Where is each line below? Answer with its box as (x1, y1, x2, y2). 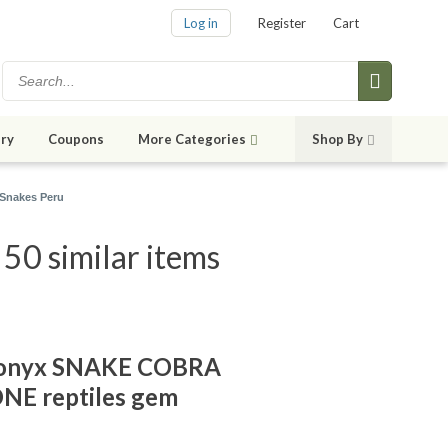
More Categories (138, 131, 246, 148)
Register (258, 15, 306, 32)
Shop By (312, 131, 363, 148)
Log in (184, 15, 218, 32)
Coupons (48, 131, 104, 148)
